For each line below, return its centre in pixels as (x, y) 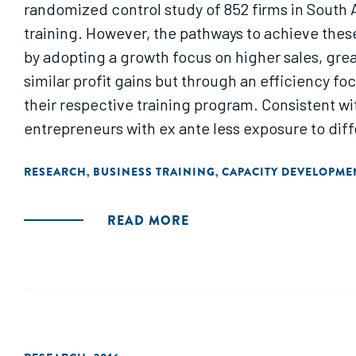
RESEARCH (55, 172)
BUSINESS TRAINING (154, 172)
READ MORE (148, 221)
